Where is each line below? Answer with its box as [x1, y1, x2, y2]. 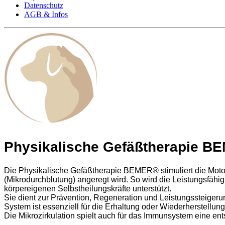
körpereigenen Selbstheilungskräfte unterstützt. [4, 184, 171, 193]
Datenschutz [24, 1, 63, 10]
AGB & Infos [24, 10, 68, 19]
